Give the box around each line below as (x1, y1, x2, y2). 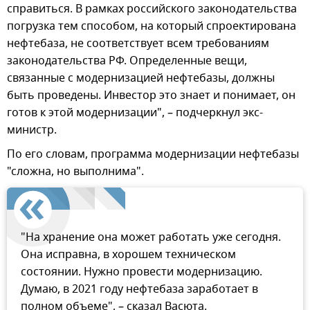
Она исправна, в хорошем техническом (21, 246, 236, 264)
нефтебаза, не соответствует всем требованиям (7, 35, 269, 53)
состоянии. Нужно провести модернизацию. (21, 264, 262, 281)
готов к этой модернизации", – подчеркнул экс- (7, 104, 263, 122)
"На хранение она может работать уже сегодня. (21, 229, 281, 246)
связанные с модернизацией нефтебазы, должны (7, 70, 275, 87)
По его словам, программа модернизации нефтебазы (7, 146, 299, 163)
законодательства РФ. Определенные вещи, (7, 53, 247, 70)
